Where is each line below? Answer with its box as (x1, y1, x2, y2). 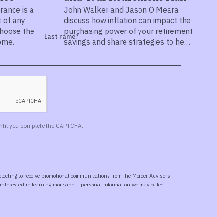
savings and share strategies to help (63, 37, 191, 46)
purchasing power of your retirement (63, 26, 193, 36)
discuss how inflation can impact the (63, 15, 191, 25)
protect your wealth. (63, 47, 135, 57)
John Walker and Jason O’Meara (63, 5, 179, 15)
